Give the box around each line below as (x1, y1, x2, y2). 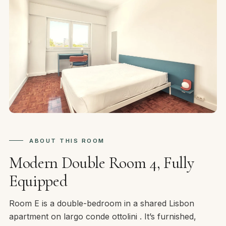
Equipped (9, 171, 68, 191)
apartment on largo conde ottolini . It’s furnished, (9, 211, 196, 222)
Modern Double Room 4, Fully (9, 153, 194, 173)
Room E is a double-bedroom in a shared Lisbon (9, 198, 194, 209)
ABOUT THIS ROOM (29, 137, 105, 145)
